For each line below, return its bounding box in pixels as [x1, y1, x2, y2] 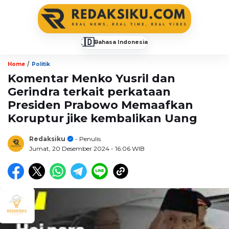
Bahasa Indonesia [94, 38, 148, 45]
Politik [32, 60, 50, 67]
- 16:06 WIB [111, 144, 145, 152]
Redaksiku [29, 134, 65, 143]
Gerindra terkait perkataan [8, 84, 171, 99]
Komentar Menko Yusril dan [8, 71, 175, 85]
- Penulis [74, 134, 101, 143]
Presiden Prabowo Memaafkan [8, 98, 193, 112]
